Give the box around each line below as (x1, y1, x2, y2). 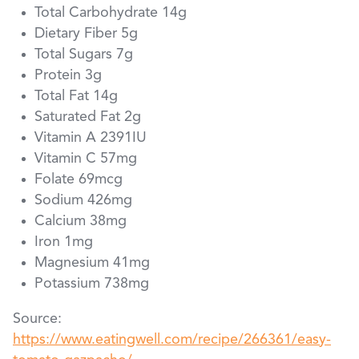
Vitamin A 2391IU (34, 131, 147, 146)
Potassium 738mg (34, 276, 149, 292)
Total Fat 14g (34, 89, 118, 104)
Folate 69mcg (34, 172, 123, 188)
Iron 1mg (34, 235, 93, 250)
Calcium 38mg (34, 214, 127, 229)
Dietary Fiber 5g (34, 26, 138, 42)
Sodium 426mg (34, 193, 132, 208)
